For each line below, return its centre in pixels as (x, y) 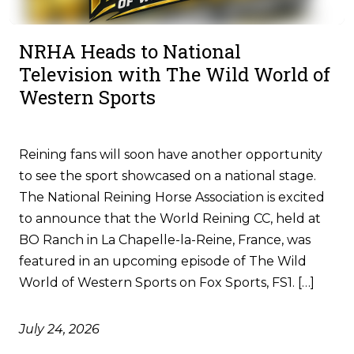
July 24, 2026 (59, 329)
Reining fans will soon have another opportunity (171, 154)
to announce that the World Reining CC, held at (170, 218)
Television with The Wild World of (175, 74)
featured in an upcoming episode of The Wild (163, 261)
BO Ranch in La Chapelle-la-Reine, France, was (165, 239)
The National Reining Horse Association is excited (172, 197)
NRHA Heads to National (130, 51)
